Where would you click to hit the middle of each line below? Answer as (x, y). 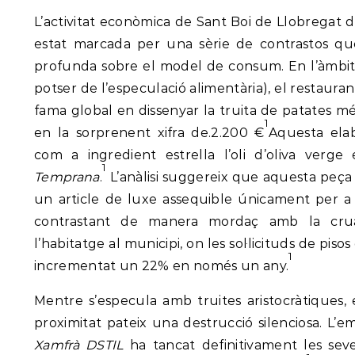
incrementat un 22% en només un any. (162, 266)
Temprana (67, 177)
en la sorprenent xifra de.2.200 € (149, 133)
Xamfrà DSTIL (79, 345)
